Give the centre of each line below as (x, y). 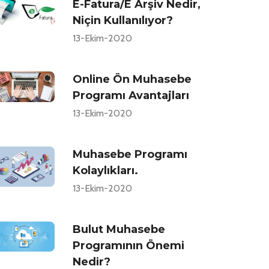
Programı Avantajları (131, 95)
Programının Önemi (128, 246)
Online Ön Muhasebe (132, 79)
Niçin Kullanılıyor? (123, 20)
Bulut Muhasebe (119, 229)
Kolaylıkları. (105, 171)
